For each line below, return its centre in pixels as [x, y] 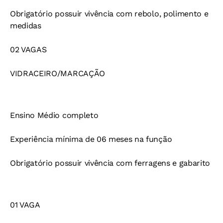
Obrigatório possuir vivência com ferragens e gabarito [110, 163]
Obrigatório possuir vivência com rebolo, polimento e [109, 14]
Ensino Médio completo [54, 115]
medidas [26, 26]
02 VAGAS [28, 50]
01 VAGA [25, 205]
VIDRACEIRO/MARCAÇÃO [57, 74]
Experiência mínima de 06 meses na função [91, 139]
